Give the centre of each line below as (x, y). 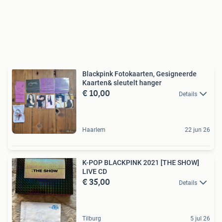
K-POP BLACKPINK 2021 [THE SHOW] (141, 163)
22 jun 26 (197, 130)
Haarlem (94, 130)
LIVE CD (95, 171)
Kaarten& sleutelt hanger (122, 83)
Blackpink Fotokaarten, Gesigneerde (139, 74)
